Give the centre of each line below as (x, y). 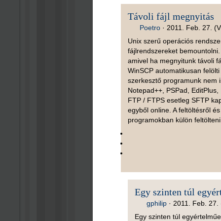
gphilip (157, 203)
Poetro (150, 27)
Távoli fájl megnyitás (171, 16)
